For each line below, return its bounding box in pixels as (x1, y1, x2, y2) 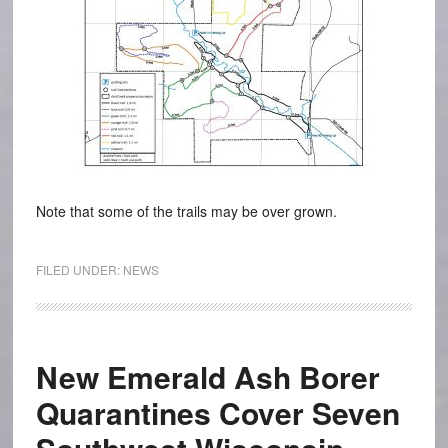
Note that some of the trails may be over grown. (35, 201, 337, 222)
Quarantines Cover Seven (35, 391, 400, 435)
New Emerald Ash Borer (35, 355, 380, 399)
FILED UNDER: (35, 261, 123, 279)
